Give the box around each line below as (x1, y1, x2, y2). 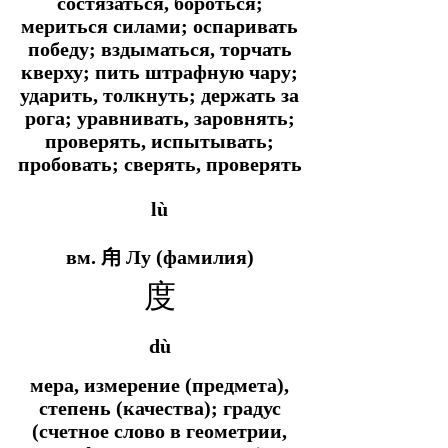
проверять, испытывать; (45, 130, 274, 153)
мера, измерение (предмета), (30, 373, 289, 396)
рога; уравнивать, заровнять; (24, 107, 295, 130)
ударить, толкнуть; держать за (20, 84, 299, 107)
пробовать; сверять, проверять (17, 153, 302, 176)
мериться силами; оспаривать (21, 15, 298, 38)
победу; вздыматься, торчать (27, 38, 292, 61)
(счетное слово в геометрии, (32, 419, 287, 442)
